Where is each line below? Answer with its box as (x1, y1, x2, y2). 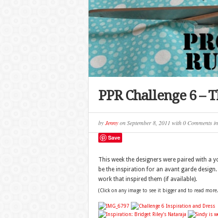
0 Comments (182, 119, 212, 127)
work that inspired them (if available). (98, 176, 197, 182)
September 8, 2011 (127, 119, 172, 127)
